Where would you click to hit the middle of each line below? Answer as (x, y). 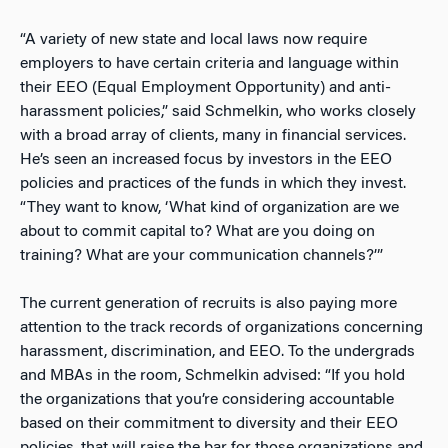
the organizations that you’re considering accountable (207, 399)
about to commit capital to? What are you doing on (197, 231)
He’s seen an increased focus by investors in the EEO (206, 159)
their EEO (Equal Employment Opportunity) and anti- (205, 87)
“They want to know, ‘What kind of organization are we (209, 207)
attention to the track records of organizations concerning (221, 327)
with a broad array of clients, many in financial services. (213, 135)
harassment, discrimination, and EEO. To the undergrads (217, 351)
